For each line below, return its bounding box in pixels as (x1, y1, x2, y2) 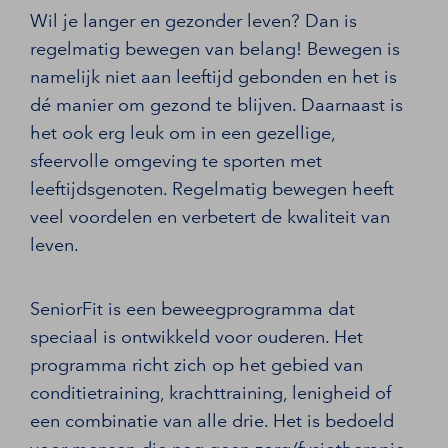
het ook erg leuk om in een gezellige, (30, 121, 335, 144)
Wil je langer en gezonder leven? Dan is (30, 9, 357, 32)
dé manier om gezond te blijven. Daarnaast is (30, 93, 403, 116)
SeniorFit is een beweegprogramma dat (30, 297, 355, 320)
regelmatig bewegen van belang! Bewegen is (30, 37, 400, 60)
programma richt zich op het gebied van (30, 353, 363, 376)
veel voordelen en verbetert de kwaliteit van (30, 205, 390, 228)
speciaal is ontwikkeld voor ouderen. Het (30, 325, 363, 348)
